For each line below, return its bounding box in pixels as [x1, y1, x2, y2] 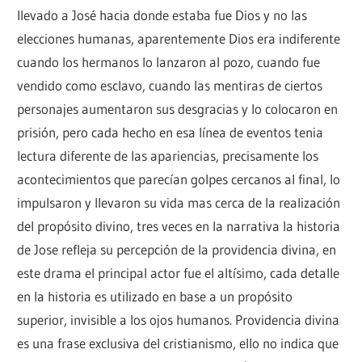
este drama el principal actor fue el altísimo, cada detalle [17, 264, 340, 282]
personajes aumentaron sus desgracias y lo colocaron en [17, 100, 339, 118]
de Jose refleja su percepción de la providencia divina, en [17, 241, 337, 259]
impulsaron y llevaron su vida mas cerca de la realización [17, 194, 341, 212]
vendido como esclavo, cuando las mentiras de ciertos [17, 77, 323, 95]
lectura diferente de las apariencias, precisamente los [17, 147, 319, 165]
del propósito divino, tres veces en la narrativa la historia [17, 217, 341, 235]
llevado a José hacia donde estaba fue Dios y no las [17, 6, 308, 24]
